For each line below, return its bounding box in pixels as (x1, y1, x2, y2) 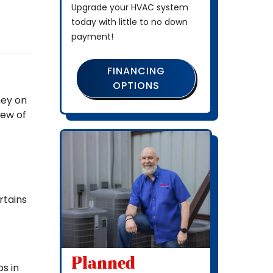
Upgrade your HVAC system (71, 1, 188, 14)
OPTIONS (112, 78, 160, 93)
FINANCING (107, 63, 165, 78)
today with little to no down (71, 16, 188, 29)
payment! (71, 30, 113, 43)
